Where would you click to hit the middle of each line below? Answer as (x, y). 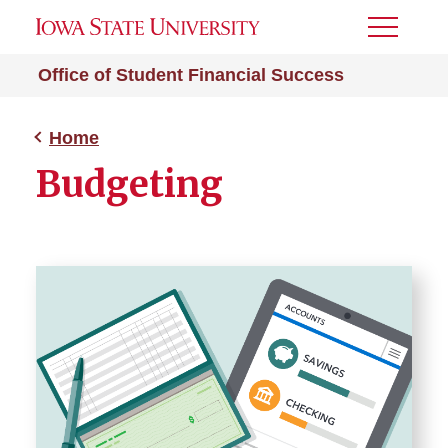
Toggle (395, 33)
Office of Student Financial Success (191, 75)
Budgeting (129, 184)
